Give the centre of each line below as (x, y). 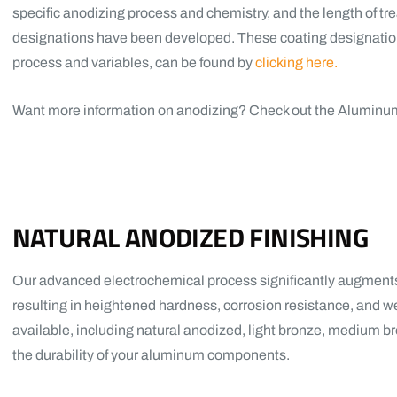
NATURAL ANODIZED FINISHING (190, 238)
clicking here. (295, 63)
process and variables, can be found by (132, 63)
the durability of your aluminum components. (151, 355)
